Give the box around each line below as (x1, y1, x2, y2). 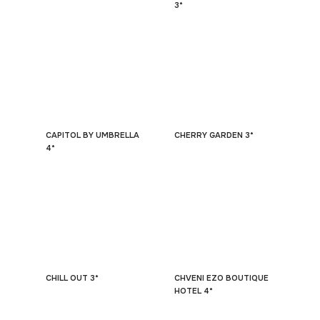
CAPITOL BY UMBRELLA (46, 130, 139, 140)
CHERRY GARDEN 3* (174, 130, 254, 140)
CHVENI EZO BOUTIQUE (174, 273, 269, 283)
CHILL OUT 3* (46, 273, 99, 283)
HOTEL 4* (174, 286, 213, 296)
